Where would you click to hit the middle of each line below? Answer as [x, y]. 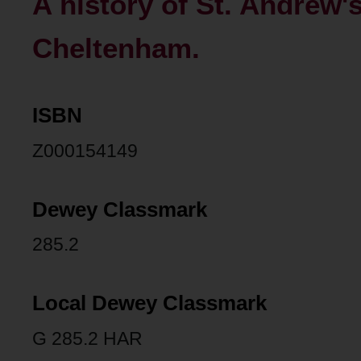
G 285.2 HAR [87, 338]
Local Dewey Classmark [149, 303]
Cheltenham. [116, 49]
